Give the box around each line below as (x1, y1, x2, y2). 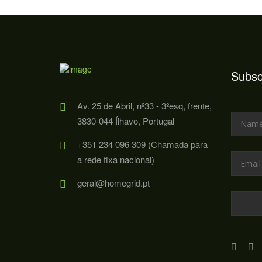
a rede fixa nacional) (77, 153, 154, 166)
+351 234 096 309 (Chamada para (77, 138, 208, 151)
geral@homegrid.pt (77, 177, 150, 189)
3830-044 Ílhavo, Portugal (77, 115, 174, 127)
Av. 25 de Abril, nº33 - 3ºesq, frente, (77, 99, 212, 112)
